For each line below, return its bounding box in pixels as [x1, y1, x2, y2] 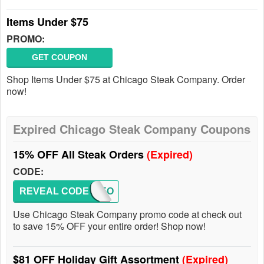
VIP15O [81, 186, 114, 196]
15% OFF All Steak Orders [13, 147, 147, 162]
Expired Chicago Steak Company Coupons [13, 120, 250, 137]
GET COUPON [32, 52, 87, 62]
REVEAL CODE [19, 186, 89, 196]
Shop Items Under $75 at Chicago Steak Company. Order [6, 72, 245, 86]
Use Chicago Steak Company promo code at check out [13, 207, 242, 221]
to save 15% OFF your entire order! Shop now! [13, 219, 206, 233]
